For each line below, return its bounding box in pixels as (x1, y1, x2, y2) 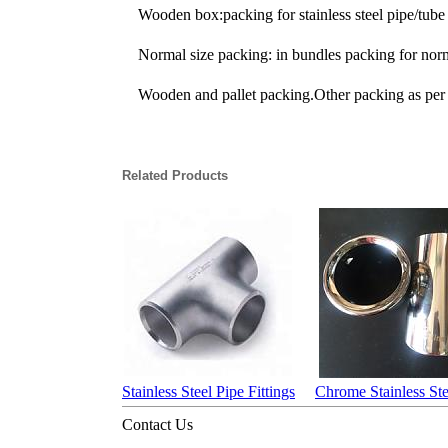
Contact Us (122, 415, 193, 433)
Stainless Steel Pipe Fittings (122, 382, 295, 400)
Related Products (122, 167, 228, 183)
